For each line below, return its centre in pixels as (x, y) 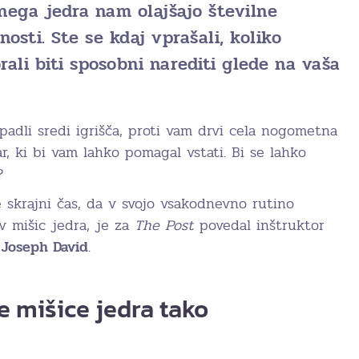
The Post (167, 225)
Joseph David (45, 246)
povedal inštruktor (262, 225)
